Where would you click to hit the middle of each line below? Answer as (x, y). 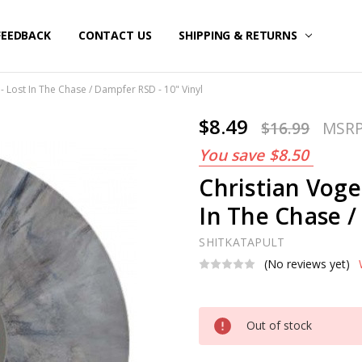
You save (232, 155)
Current (219, 315)
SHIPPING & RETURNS (240, 36)
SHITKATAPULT (242, 242)
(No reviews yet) (307, 264)
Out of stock (280, 325)
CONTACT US (115, 36)
